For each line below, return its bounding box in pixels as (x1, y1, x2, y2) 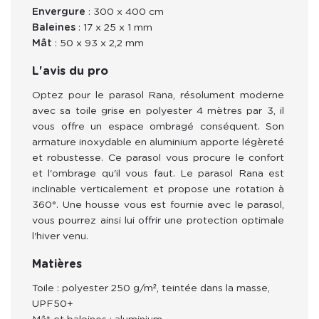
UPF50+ (32, 298, 73, 309)
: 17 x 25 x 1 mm (75, 22, 152, 33)
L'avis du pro (32, 65, 108, 77)
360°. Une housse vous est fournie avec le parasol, (32, 199, 287, 210)
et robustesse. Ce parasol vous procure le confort (32, 152, 287, 163)
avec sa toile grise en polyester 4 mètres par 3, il (32, 105, 287, 116)
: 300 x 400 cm (85, 6, 164, 17)
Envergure (32, 6, 85, 17)
